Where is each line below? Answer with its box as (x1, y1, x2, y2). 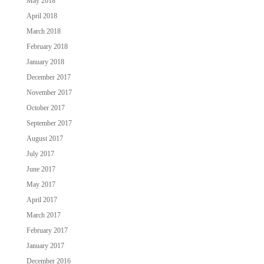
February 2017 (26, 226, 68, 235)
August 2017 (26, 134, 63, 143)
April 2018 (26, 11, 57, 20)
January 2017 (26, 241, 64, 250)
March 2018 (26, 27, 61, 35)
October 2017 (26, 103, 65, 112)
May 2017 (26, 180, 55, 189)
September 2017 (26, 118, 72, 127)
